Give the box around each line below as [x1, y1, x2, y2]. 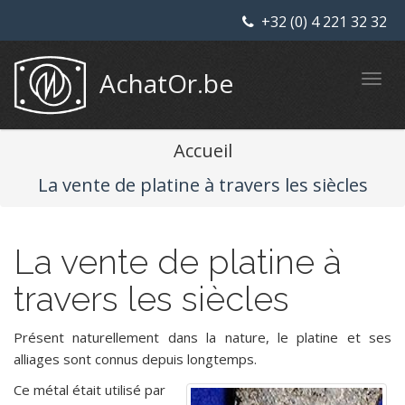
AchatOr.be [99, 66, 233, 100]
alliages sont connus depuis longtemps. [14, 349, 257, 368]
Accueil [173, 137, 232, 163]
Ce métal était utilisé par [14, 380, 165, 399]
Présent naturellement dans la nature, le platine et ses [14, 327, 391, 346]
